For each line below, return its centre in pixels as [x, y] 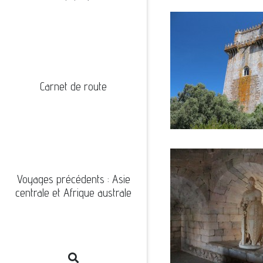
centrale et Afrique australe [73, 192]
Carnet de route [73, 87]
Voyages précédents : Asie [73, 179]
